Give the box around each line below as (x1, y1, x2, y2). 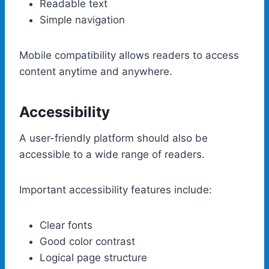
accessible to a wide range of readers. (19, 148, 205, 160)
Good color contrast (40, 235, 135, 247)
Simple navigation (40, 13, 125, 26)
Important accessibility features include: (19, 183, 212, 196)
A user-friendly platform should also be (19, 131, 208, 144)
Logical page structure (40, 251, 147, 264)
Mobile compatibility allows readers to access (19, 49, 239, 61)
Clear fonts (40, 219, 92, 231)
